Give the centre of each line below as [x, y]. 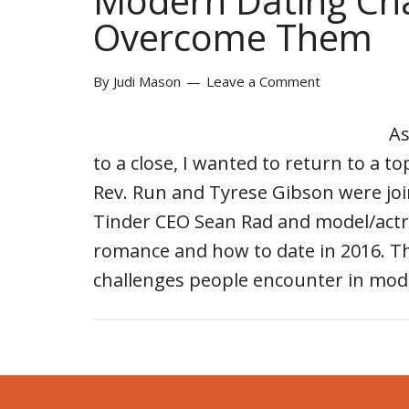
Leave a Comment [263, 81]
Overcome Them [233, 37]
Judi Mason [147, 81]
